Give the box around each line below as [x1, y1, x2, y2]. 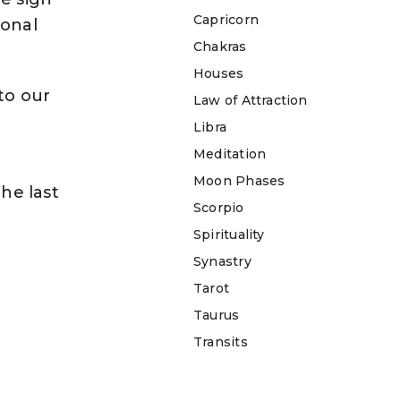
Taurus [193, 306, 240, 323]
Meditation [193, 145, 267, 162]
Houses [193, 64, 244, 81]
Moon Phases [193, 172, 286, 189]
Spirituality [193, 226, 265, 243]
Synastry [193, 252, 252, 269]
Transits [193, 333, 248, 350]
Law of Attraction [193, 91, 308, 108]
